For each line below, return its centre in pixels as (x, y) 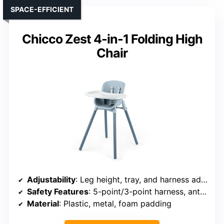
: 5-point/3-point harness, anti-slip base (144, 192)
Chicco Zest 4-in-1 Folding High (112, 39)
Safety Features (58, 192)
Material (43, 204)
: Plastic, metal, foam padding (115, 204)
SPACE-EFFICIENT (42, 9)
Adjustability (51, 180)
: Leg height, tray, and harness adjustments (138, 180)
